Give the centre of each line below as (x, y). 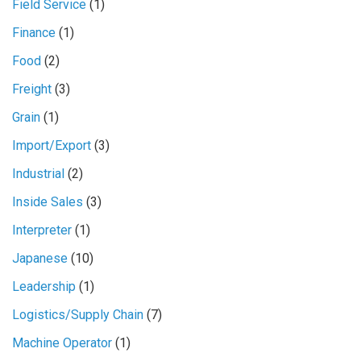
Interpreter (41, 230)
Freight (31, 89)
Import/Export (51, 145)
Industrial (38, 173)
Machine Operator (62, 342)
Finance (33, 32)
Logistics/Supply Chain (77, 314)
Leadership (44, 286)
